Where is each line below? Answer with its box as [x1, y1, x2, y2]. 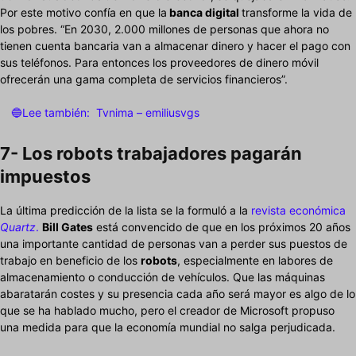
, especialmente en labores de [177, 253, 333, 268]
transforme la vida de [242, 6, 352, 20]
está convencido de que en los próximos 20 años [93, 220, 350, 234]
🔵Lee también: [11, 106, 90, 120]
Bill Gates [42, 220, 93, 234]
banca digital [167, 6, 242, 20]
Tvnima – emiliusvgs [96, 106, 199, 120]
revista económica [251, 203, 346, 218]
